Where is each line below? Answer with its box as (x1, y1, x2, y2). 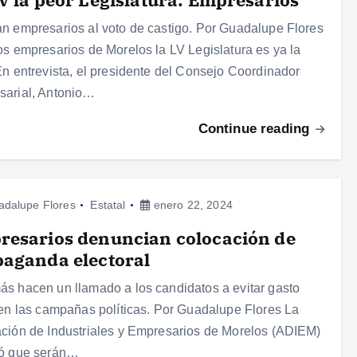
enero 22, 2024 (150, 198, 233, 212)
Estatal (90, 198, 126, 212)
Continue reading (198, 121, 314, 137)
